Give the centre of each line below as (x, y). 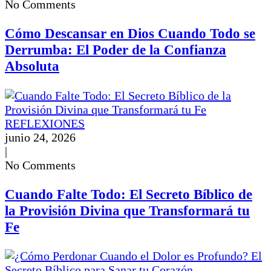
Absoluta (32, 66)
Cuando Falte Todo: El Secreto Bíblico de (129, 194)
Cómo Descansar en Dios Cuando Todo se (130, 34)
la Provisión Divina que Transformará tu (127, 210)
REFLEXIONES (45, 123)
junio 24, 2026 (40, 137)
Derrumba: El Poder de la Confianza (116, 50)
